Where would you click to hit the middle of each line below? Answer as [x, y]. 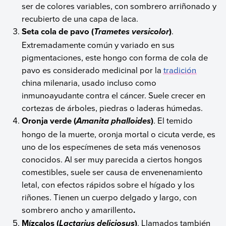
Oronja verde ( [49, 120]
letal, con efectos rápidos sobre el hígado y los [108, 184]
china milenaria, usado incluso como [89, 82]
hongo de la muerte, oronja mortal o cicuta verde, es [119, 134]
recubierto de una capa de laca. [80, 18]
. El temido [173, 120]
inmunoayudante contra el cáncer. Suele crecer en [114, 95]
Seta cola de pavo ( [58, 31]
